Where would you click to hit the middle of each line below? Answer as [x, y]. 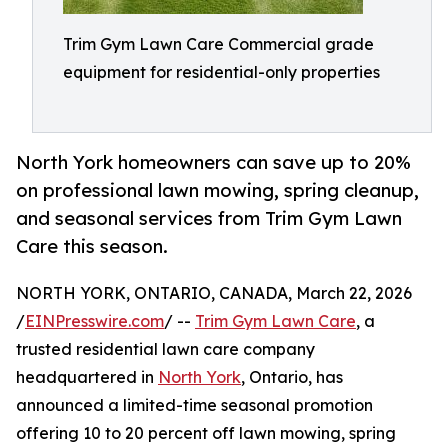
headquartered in [87, 377]
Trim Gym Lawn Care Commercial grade [218, 44]
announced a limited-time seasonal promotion [194, 405]
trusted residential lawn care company [165, 349]
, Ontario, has [292, 377]
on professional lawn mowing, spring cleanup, [217, 190]
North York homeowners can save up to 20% [213, 162]
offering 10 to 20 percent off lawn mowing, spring [206, 433]
